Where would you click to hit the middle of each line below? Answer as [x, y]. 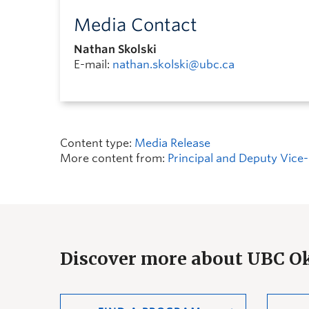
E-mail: [93, 64]
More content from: [114, 158]
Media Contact [136, 25]
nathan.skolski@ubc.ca [173, 64]
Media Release [172, 143]
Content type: [97, 143]
